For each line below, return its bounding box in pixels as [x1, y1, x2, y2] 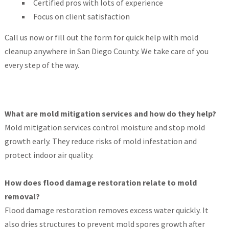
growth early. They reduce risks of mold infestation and [4, 136, 197, 147]
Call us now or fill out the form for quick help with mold [4, 32, 198, 43]
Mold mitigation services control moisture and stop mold [4, 122, 205, 133]
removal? [4, 191, 40, 202]
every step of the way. [4, 60, 79, 71]
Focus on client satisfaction [33, 11, 130, 22]
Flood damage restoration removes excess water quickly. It [4, 205, 209, 216]
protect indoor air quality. [4, 150, 94, 161]
